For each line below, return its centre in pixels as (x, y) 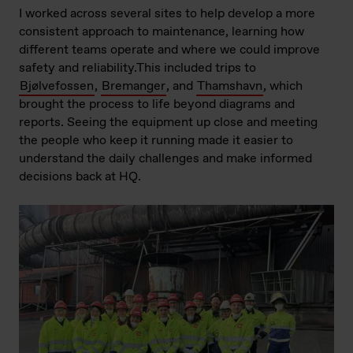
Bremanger (134, 86)
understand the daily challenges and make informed (165, 159)
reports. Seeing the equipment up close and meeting (168, 123)
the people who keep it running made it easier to (156, 141)
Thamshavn (230, 86)
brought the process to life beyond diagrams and (157, 104)
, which (283, 86)
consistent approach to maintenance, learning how (162, 32)
